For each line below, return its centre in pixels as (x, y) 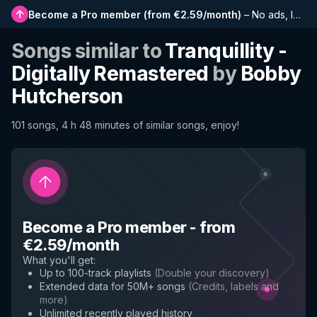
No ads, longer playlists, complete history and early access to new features (272, 14)
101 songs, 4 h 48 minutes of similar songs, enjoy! (125, 125)
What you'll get (58, 260)
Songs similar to (88, 51)
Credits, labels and (235, 286)
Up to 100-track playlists (96, 273)
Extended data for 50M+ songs (113, 286)
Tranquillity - (226, 51)
